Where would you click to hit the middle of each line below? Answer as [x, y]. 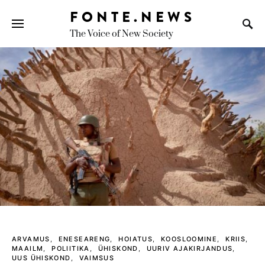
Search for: [28, 34]
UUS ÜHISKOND [41, 258]
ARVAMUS [31, 239]
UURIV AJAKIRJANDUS [190, 248]
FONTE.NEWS [132, 17]
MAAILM [28, 248]
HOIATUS [135, 239]
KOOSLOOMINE [189, 239]
